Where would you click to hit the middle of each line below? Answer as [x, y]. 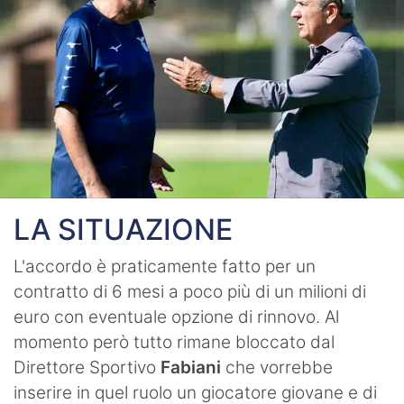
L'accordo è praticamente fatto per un [165, 266]
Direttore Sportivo [87, 367]
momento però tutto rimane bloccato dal [174, 342]
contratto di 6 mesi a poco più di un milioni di [190, 291]
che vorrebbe [279, 367]
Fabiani [193, 367]
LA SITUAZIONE [123, 229]
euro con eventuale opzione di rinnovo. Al [176, 317]
